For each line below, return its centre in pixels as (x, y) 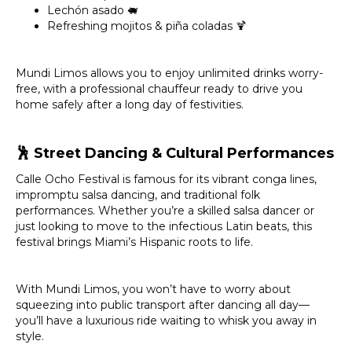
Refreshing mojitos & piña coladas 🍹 (147, 26)
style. (30, 336)
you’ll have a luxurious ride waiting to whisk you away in (166, 320)
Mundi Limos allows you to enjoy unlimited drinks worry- (169, 73)
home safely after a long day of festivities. (130, 104)
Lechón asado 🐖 (93, 10)
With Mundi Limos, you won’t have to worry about (153, 289)
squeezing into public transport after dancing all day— (163, 304)
